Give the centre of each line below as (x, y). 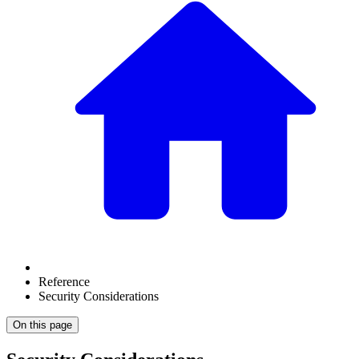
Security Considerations (99, 296)
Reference (64, 282)
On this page (42, 325)
